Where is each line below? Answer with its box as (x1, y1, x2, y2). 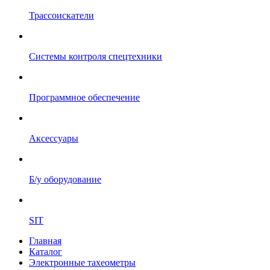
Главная (29, 236, 61, 246)
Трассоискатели (29, 10, 94, 20)
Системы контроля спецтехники (29, 51, 162, 61)
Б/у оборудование (29, 174, 101, 184)
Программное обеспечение (29, 92, 140, 102)
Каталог (29, 246, 62, 257)
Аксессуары (29, 133, 78, 143)
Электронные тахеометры (29, 257, 136, 268)
